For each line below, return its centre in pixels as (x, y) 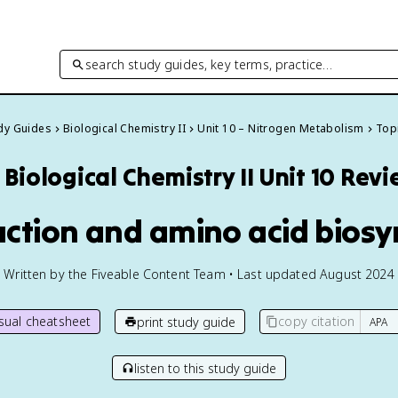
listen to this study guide (205, 368)
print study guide (187, 322)
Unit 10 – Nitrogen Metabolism (281, 128)
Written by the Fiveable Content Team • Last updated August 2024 (199, 274)
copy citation (317, 321)
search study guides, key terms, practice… (209, 64)
